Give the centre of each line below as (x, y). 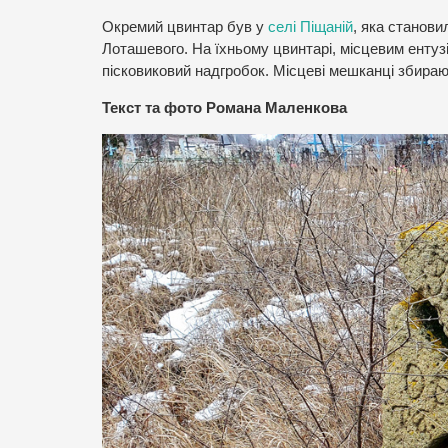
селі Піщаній (310, 27)
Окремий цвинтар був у (185, 27)
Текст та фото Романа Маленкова (224, 107)
